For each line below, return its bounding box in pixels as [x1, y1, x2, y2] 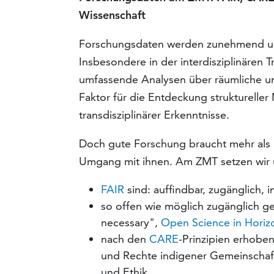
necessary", [101, 215, 161, 230]
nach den [101, 232, 150, 246]
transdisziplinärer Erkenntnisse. [79, 108, 230, 122]
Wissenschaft [79, 8, 146, 23]
